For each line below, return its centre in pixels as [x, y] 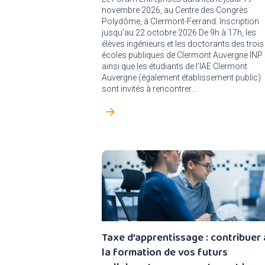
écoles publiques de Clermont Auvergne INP [182, 55]
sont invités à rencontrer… [149, 89]
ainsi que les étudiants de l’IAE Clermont [174, 66]
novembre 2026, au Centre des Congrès [175, 10]
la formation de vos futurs [165, 252]
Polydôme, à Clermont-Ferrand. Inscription [180, 21]
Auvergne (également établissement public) [181, 77]
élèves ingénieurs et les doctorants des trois [183, 44]
